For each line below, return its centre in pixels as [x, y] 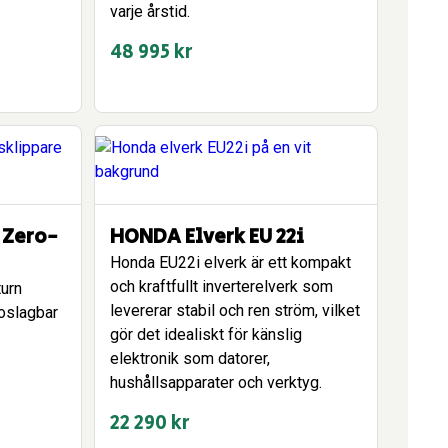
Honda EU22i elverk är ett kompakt [230, 262]
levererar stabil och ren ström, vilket [235, 310]
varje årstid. [150, 11]
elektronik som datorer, [190, 358]
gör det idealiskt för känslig [206, 334]
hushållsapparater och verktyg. [216, 382]
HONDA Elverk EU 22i [207, 237]
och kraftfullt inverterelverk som [221, 286]
